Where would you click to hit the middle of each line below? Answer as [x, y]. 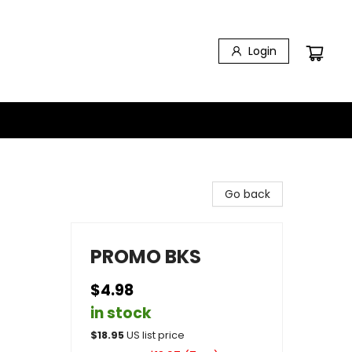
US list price [156, 335]
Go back [247, 194]
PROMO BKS [146, 257]
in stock [121, 313]
